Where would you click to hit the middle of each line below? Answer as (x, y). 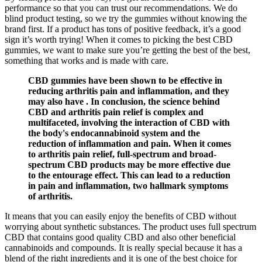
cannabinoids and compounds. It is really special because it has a (123, 247)
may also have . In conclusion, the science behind (124, 101)
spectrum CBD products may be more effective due (129, 164)
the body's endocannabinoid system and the (114, 133)
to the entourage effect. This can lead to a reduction (129, 175)
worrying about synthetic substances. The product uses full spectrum (130, 226)
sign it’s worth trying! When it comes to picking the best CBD (119, 39)
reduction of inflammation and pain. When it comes (130, 143)
